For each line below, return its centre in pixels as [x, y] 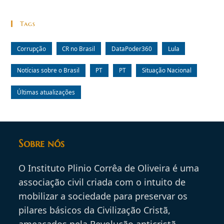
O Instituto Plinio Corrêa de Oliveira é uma [109, 168]
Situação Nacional [166, 70]
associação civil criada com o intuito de [102, 182]
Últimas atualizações [46, 92]
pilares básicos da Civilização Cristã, [95, 210]
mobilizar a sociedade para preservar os [103, 196]
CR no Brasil [79, 48]
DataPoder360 [131, 48]
